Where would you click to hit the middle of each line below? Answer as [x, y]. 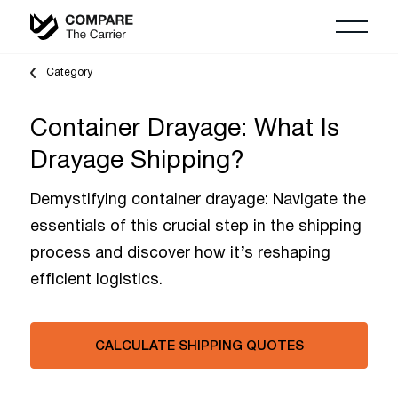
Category [69, 72]
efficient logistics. [96, 280]
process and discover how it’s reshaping [180, 254]
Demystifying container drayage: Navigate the [198, 200]
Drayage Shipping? [137, 162]
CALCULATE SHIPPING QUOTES [199, 347]
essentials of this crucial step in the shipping [196, 227]
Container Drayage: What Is [185, 130]
